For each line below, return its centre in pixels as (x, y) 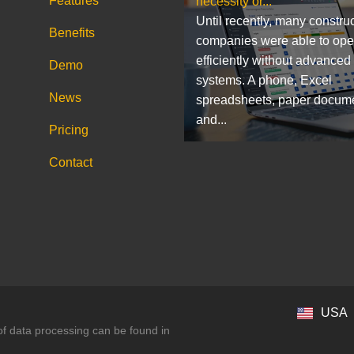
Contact (70, 162)
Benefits (72, 32)
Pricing (68, 130)
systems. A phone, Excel (264, 80)
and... (212, 119)
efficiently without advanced (274, 60)
